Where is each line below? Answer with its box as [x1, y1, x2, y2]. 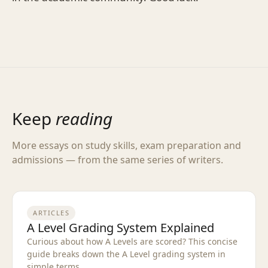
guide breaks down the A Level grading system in [27, 248, 226, 260]
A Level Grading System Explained [27, 219, 214, 236]
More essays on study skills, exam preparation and [12, 138, 241, 152]
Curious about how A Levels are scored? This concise [27, 235, 237, 247]
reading [56, 106, 112, 130]
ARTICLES [33, 208, 70, 217]
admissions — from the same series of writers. [12, 153, 223, 166]
